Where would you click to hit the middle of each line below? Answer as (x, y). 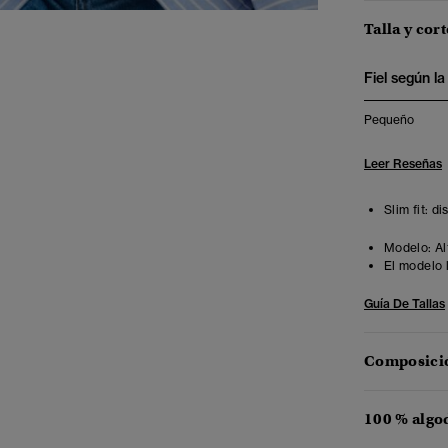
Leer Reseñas (403, 163)
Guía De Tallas (404, 303)
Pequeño (389, 119)
